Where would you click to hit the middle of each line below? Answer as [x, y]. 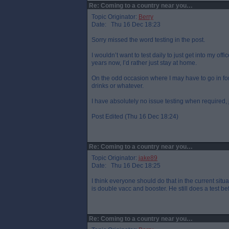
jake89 [148, 158]
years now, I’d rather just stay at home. [144, 63]
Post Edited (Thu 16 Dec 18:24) [135, 117]
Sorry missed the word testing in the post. [148, 40]
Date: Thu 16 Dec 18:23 [126, 25]
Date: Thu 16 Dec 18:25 [126, 166]
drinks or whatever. [118, 86]
